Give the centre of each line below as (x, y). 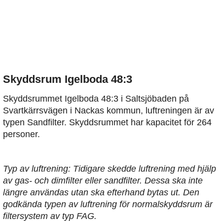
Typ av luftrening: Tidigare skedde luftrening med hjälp (110, 169)
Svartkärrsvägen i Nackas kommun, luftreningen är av (109, 111)
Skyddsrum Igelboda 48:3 (68, 79)
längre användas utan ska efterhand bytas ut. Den (101, 193)
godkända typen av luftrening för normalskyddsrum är (108, 204)
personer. (21, 134)
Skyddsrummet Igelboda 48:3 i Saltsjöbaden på (96, 99)
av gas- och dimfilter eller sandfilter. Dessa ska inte (103, 181)
